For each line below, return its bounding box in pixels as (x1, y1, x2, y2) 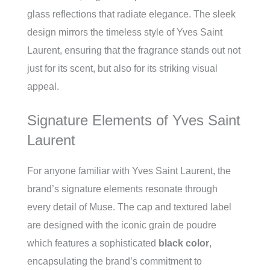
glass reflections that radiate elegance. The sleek (27, 8, 236, 19)
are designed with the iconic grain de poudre (27, 219, 216, 230)
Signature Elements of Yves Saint (27, 111, 240, 128)
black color (159, 237, 209, 248)
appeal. (27, 81, 59, 92)
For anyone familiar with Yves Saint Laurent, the (27, 165, 231, 176)
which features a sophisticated (27, 237, 159, 248)
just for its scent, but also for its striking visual (27, 63, 218, 74)
